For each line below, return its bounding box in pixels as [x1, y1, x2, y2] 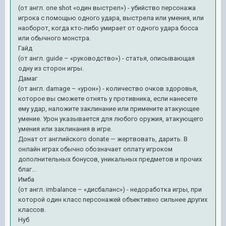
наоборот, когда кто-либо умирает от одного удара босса [18, 24, 198, 32]
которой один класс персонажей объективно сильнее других [18, 195, 207, 203]
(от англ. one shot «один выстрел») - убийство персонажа [18, 4, 196, 12]
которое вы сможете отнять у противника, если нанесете [18, 94, 197, 102]
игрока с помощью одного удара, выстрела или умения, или [18, 14, 204, 22]
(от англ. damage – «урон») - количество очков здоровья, [18, 84, 198, 92]
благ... [18, 165, 36, 173]
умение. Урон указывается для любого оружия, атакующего [18, 115, 203, 123]
